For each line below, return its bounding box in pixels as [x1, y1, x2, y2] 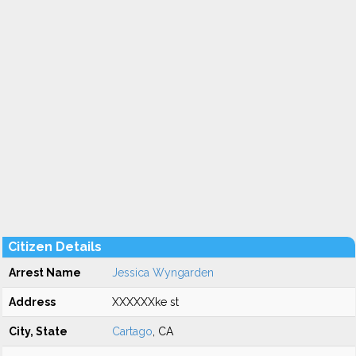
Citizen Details [8, 239, 102, 254]
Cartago [112, 325, 153, 338]
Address [9, 296, 56, 308]
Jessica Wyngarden [112, 266, 214, 279]
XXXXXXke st [112, 296, 179, 308]
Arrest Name [9, 266, 81, 279]
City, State [9, 325, 68, 338]
